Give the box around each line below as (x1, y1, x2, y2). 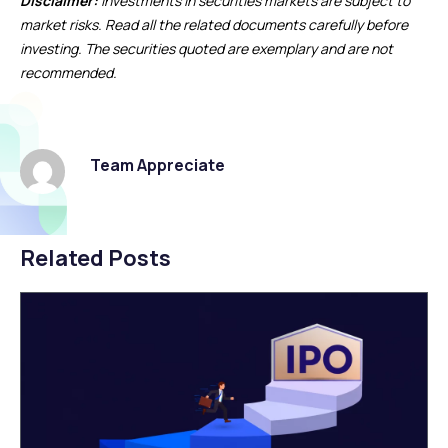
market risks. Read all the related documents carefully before (20, 14, 408, 34)
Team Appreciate (90, 153, 225, 176)
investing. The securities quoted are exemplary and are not (20, 38, 393, 58)
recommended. (20, 62, 117, 82)
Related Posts (20, 242, 171, 273)
